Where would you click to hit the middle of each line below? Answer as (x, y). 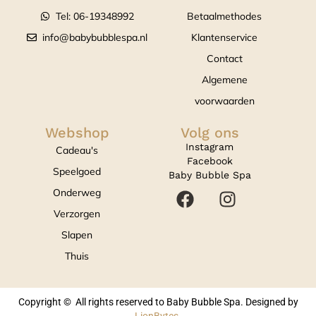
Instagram (210, 146)
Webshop (77, 132)
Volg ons (209, 132)
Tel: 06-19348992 (95, 16)
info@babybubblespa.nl (95, 37)
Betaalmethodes (225, 16)
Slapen (77, 235)
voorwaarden (224, 101)
